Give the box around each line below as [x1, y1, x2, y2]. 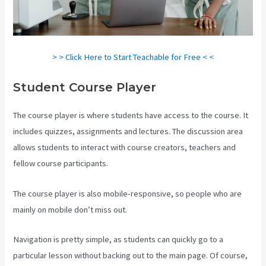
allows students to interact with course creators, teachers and [13, 142, 236, 153]
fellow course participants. [13, 158, 109, 169]
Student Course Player [13, 80, 157, 95]
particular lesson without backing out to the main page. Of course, [13, 250, 248, 261]
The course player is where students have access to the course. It [13, 110, 249, 121]
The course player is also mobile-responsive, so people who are [13, 188, 242, 199]
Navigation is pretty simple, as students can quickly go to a [13, 234, 224, 245]
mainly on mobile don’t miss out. [13, 204, 128, 215]
